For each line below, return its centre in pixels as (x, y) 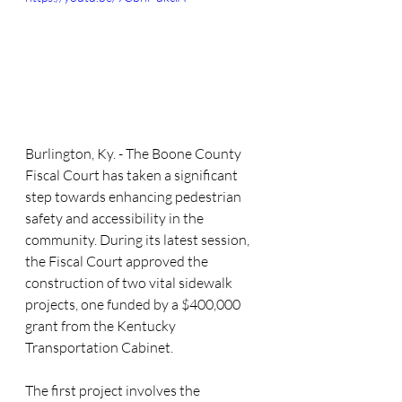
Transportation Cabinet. (99, 347)
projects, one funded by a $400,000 (134, 304)
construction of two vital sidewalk (130, 282)
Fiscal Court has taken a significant (133, 175)
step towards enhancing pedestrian (135, 196)
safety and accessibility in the (116, 218)
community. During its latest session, (139, 239)
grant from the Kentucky (102, 325)
